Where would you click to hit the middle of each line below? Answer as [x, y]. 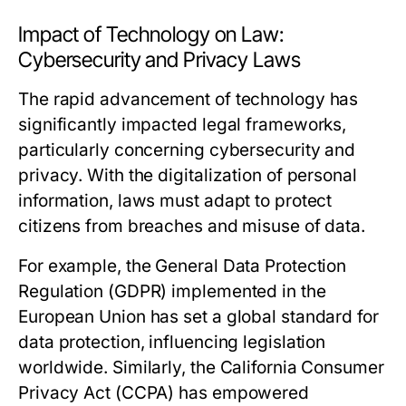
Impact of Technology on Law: [151, 34]
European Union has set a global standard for [198, 317]
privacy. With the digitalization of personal [188, 175]
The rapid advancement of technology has [188, 99]
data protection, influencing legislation [172, 342]
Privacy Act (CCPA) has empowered [164, 393]
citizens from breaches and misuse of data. [192, 226]
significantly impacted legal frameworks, [183, 125]
